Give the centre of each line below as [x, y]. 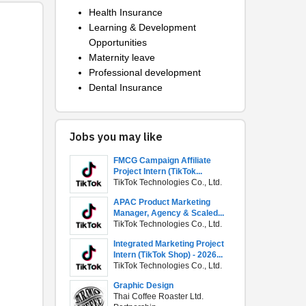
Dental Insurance [126, 87]
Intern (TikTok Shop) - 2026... [168, 255]
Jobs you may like [116, 138]
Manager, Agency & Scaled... [169, 213]
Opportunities [118, 42]
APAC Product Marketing [162, 202]
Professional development [145, 72]
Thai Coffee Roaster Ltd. [158, 296]
